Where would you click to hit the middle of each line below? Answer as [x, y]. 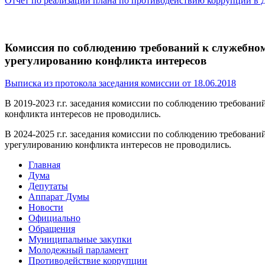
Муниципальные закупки [80, 240]
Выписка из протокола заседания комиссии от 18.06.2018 [120, 83]
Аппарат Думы [59, 197]
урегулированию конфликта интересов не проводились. [118, 145]
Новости [46, 208]
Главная [44, 165]
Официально [54, 218]
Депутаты [48, 186]
